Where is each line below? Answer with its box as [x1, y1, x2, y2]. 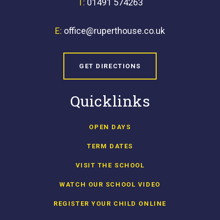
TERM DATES [87, 142, 133, 150]
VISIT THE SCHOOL [75, 161, 145, 169]
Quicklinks [70, 91, 150, 110]
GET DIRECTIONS [79, 62, 141, 70]
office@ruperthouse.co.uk [64, 25, 165, 36]
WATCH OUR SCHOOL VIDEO [59, 180, 161, 188]
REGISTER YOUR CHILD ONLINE [54, 199, 166, 207]
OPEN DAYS [89, 123, 131, 131]
